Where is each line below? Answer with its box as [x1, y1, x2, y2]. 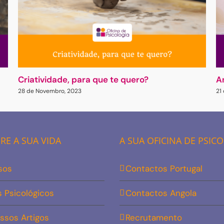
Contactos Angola [125, 187, 196, 199]
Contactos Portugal [125, 163, 202, 174]
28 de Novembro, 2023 [17, 87, 81, 95]
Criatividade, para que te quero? [17, 74, 148, 85]
